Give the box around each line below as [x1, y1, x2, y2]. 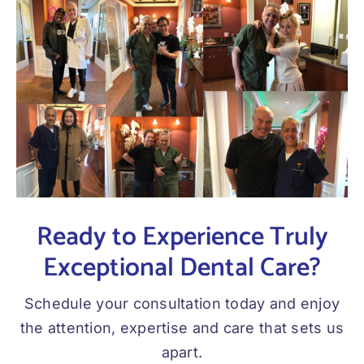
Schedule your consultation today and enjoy [24, 295, 340, 313]
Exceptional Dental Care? [43, 247, 321, 290]
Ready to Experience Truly [36, 216, 328, 259]
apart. [161, 344, 203, 362]
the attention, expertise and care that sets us [19, 319, 344, 337]
